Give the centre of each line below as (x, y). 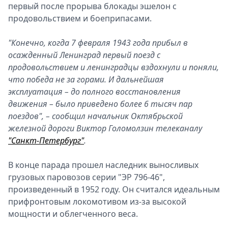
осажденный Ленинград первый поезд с (84, 55)
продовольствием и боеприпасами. (80, 18)
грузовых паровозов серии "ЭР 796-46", (87, 177)
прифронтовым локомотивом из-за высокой (97, 202)
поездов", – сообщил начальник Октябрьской (95, 116)
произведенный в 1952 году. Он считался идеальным (114, 189)
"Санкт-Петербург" (46, 140)
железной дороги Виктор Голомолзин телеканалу (105, 128)
